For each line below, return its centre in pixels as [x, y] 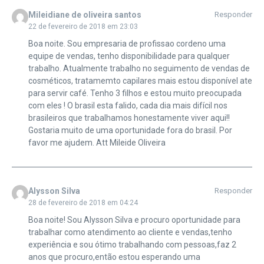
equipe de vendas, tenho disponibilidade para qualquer [129, 56]
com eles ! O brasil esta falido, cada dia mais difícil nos [128, 106]
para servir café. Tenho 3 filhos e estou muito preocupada [135, 93]
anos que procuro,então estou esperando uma [114, 257]
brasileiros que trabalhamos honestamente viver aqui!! [129, 118]
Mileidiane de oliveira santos [85, 15]
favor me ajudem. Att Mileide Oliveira [97, 143]
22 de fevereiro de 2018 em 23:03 [83, 27]
